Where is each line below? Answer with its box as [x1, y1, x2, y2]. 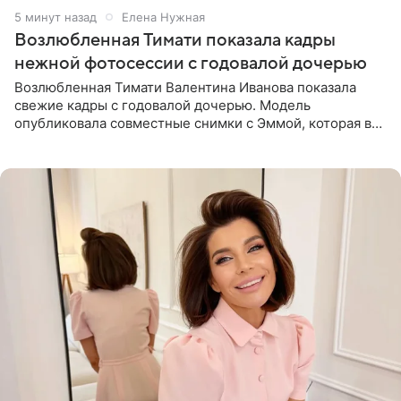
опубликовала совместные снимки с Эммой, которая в [14, 114, 371, 132]
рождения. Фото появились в [14, 149, 204, 167]
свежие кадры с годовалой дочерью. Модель [14, 96, 311, 114]
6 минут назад [14, 9, 97, 24]
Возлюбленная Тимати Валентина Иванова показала [14, 78, 356, 96]
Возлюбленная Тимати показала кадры [14, 30, 336, 50]
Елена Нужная [122, 9, 205, 24]
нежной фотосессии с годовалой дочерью [14, 53, 367, 73]
